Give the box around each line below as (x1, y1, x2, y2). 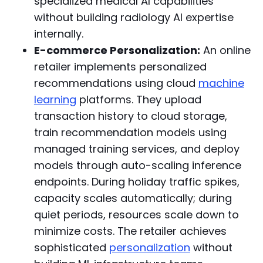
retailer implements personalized (33, 59, 207, 74)
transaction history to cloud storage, (33, 108, 227, 123)
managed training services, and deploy (33, 141, 240, 156)
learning (33, 92, 76, 107)
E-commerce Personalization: (33, 42, 200, 58)
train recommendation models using (33, 124, 227, 140)
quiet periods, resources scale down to (33, 207, 239, 222)
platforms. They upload (76, 92, 201, 107)
